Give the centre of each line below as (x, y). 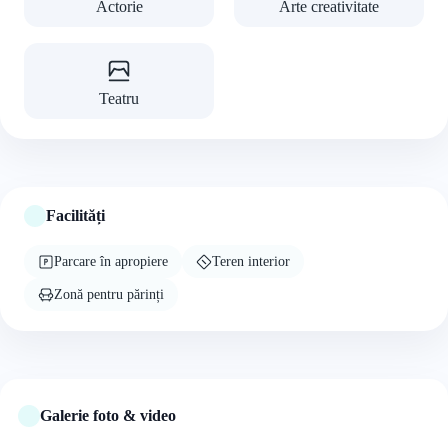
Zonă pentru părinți (109, 294)
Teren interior (251, 261)
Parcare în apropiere (111, 261)
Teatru (119, 98)
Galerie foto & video (108, 415)
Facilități (75, 215)
